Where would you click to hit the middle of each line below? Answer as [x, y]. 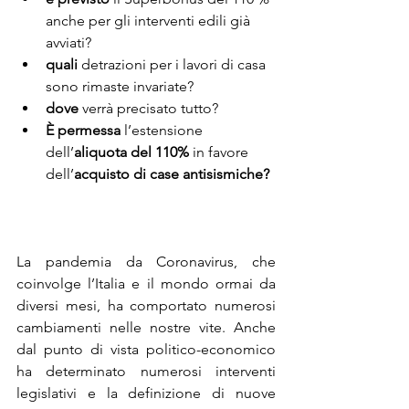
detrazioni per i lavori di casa [173, 65]
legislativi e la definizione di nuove [146, 393]
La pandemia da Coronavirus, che [146, 262]
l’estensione [165, 131]
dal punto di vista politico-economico [146, 350]
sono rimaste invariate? [120, 87]
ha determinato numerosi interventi [146, 372]
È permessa [85, 131]
